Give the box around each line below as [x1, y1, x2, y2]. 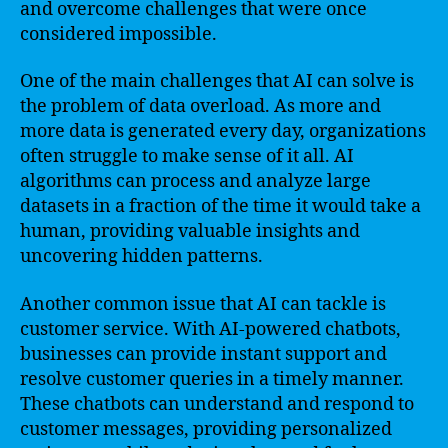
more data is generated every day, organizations [20, 120, 426, 143]
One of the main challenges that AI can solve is [20, 70, 414, 93]
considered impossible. [20, 22, 217, 46]
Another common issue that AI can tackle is [20, 292, 386, 316]
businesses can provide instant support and [20, 342, 387, 366]
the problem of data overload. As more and [20, 95, 381, 118]
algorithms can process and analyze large [20, 170, 371, 193]
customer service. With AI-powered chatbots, [20, 317, 401, 341]
